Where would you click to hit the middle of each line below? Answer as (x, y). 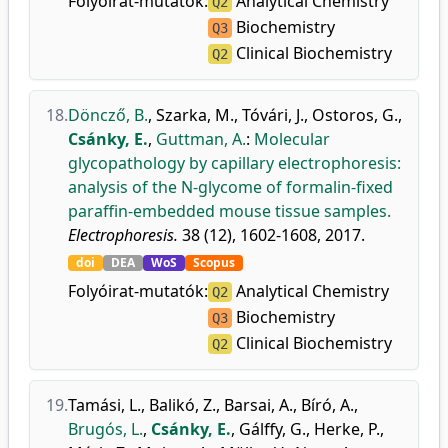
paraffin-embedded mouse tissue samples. (229, 211)
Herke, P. (347, 429)
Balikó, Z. (182, 405)
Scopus (214, 262)
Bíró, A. (327, 405)
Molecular (292, 139)
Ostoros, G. (355, 115)
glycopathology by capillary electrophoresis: (234, 163)
